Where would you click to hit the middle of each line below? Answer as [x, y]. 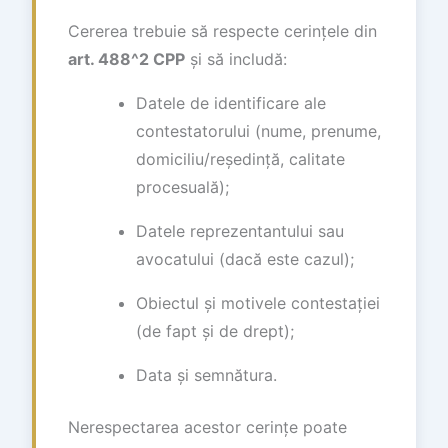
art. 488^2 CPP [126, 58]
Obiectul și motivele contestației [258, 302]
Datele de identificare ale [231, 102]
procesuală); [182, 186]
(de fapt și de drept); [215, 330]
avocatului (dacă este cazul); [245, 258]
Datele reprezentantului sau [240, 230]
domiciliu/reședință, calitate [240, 158]
